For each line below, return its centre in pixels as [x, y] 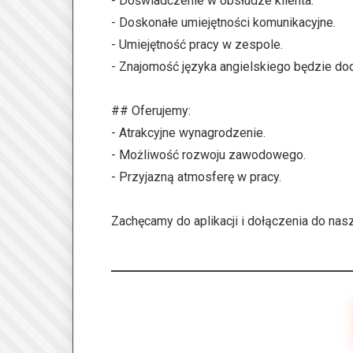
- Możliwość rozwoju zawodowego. [208, 155]
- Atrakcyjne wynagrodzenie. [188, 133]
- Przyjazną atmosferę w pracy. [196, 177]
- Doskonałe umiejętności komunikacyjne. [223, 22]
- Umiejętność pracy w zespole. [197, 45]
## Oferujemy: [151, 111]
